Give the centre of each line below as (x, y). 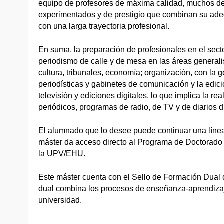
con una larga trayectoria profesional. (104, 26)
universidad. (60, 200)
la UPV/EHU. (62, 153)
